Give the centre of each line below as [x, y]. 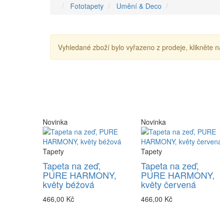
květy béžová [69, 184]
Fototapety [87, 6]
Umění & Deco [139, 6]
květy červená [168, 184]
